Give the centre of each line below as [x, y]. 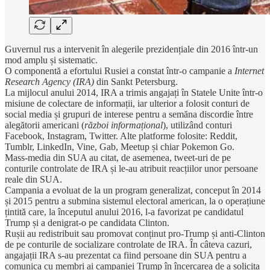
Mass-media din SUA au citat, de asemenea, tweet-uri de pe [118, 157]
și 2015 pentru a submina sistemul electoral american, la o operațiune [135, 201]
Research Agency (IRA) [49, 81]
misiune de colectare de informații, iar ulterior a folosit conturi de [127, 103]
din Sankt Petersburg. [136, 81]
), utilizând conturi [197, 125]
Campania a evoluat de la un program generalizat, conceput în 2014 [133, 190]
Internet [249, 71]
